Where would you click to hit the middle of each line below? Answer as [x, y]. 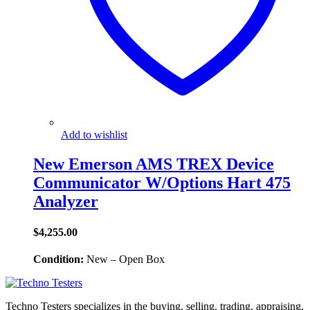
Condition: [58, 259]
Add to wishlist [94, 135]
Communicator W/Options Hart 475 [162, 183]
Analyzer [66, 202]
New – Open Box [124, 259]
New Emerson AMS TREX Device [154, 164]
